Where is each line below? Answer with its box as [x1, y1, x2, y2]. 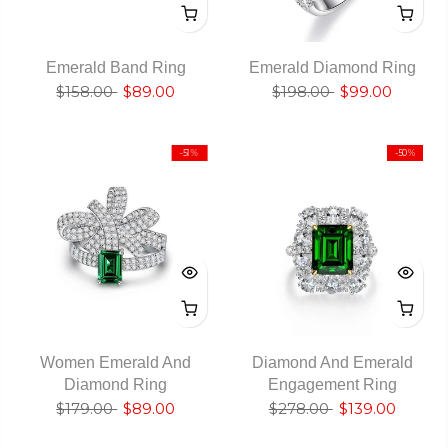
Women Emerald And [40, 353, 192, 371]
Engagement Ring [267, 375, 397, 393]
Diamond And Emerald [251, 353, 413, 371]
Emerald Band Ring [45, 59, 186, 77]
